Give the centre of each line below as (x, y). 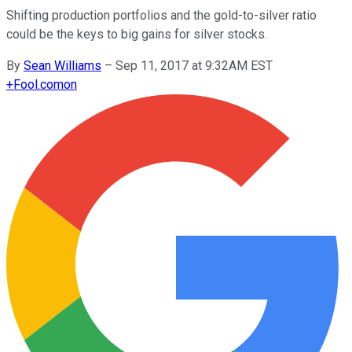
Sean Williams (62, 65)
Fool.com (38, 84)
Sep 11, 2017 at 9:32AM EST (194, 65)
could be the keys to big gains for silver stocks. (137, 34)
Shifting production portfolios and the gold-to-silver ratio (161, 15)
